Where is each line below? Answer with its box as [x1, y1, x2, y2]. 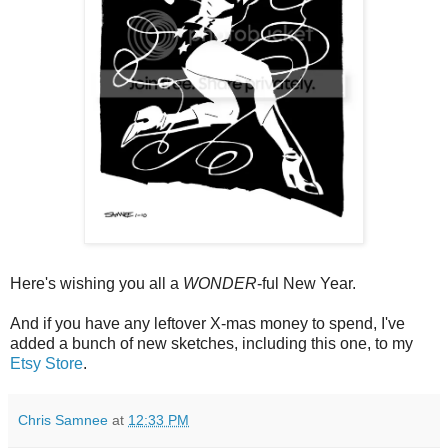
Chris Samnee [18, 411, 108, 428]
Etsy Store [10, 354, 83, 372]
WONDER [183, 274, 257, 292]
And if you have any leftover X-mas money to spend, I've [10, 314, 405, 332]
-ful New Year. [257, 274, 356, 292]
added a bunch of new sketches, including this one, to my [10, 334, 413, 352]
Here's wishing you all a [10, 274, 183, 292]
